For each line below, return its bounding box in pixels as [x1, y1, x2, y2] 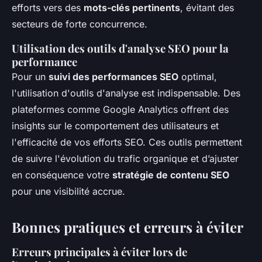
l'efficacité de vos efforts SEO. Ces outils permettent [12, 136, 242, 148]
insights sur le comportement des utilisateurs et [12, 120, 219, 132]
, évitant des [180, 2, 234, 13]
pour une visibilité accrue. [12, 185, 125, 197]
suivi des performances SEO [49, 71, 178, 82]
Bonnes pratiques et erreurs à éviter [12, 218, 243, 236]
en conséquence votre [12, 169, 112, 181]
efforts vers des [12, 2, 84, 13]
